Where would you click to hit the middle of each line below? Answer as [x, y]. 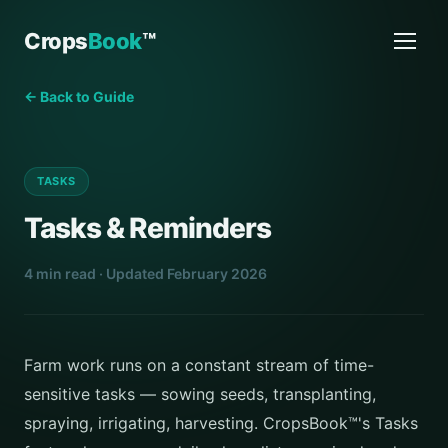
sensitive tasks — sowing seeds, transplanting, [200, 394]
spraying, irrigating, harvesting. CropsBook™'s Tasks [221, 423]
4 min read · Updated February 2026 [145, 273]
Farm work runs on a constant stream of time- [199, 365]
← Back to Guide [79, 96]
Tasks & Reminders [147, 228]
